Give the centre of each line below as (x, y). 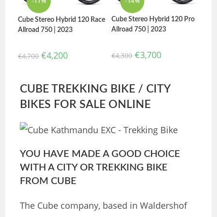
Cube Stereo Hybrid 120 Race (62, 20)
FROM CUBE (48, 181)
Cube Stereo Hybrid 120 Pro (153, 19)
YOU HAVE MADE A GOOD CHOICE (100, 154)
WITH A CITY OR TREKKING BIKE (94, 167)
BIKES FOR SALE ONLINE (85, 104)
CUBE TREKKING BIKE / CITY (95, 89)
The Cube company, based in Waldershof (104, 205)
